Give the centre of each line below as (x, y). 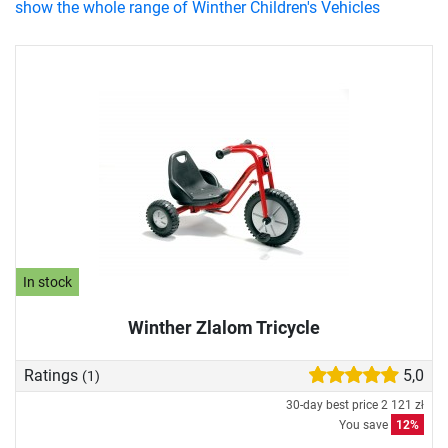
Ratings (53, 376)
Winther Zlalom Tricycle (224, 327)
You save (365, 425)
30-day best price (333, 405)
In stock (48, 282)
